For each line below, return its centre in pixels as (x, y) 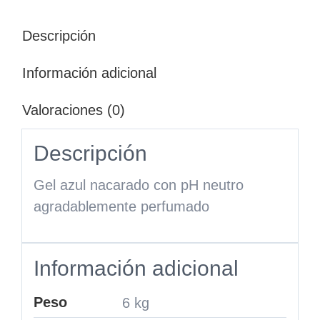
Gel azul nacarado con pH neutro (138, 185)
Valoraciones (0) (74, 110)
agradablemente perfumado (121, 206)
